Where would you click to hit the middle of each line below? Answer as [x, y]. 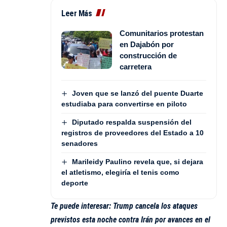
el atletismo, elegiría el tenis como [120, 173]
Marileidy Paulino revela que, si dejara [137, 162]
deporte [75, 183]
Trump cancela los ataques [155, 206]
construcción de [148, 55]
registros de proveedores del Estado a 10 [133, 133]
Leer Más [77, 13]
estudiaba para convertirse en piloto [124, 104]
